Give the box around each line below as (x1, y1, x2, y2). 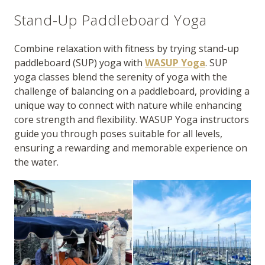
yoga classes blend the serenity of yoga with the (14, 70, 227, 84)
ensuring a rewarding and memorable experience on (14, 141, 247, 155)
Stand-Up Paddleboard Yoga (14, 10, 207, 30)
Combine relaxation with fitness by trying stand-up (14, 42, 239, 56)
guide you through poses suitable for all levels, (14, 127, 222, 141)
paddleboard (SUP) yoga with (14, 56, 145, 70)
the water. (14, 156, 59, 169)
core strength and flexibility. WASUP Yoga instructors (14, 113, 249, 127)
